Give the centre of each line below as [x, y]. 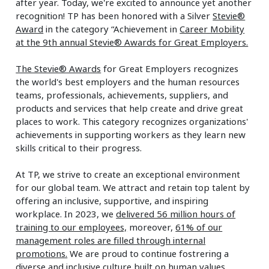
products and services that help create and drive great [130, 108]
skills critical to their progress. [79, 147]
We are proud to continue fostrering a [148, 253]
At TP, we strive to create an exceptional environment [128, 174]
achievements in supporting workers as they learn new [131, 134]
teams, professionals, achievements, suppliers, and [122, 95]
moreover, [151, 227]
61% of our [199, 227]
